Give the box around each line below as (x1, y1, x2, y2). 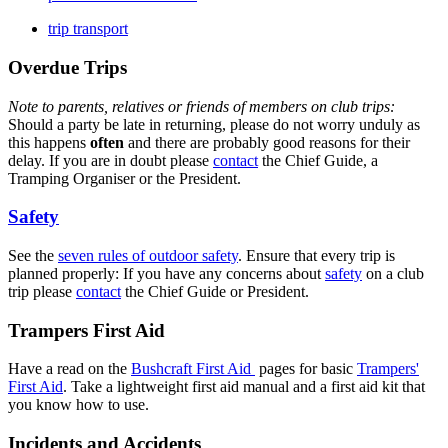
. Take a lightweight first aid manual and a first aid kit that (63, 378, 425, 396)
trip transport (48, 20, 128, 38)
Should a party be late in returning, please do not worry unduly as (8, 115, 420, 133)
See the (8, 247, 58, 265)
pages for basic (255, 360, 357, 378)
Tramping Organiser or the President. (8, 169, 241, 187)
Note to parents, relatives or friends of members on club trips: (8, 97, 395, 115)
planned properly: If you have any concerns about (8, 265, 325, 283)
